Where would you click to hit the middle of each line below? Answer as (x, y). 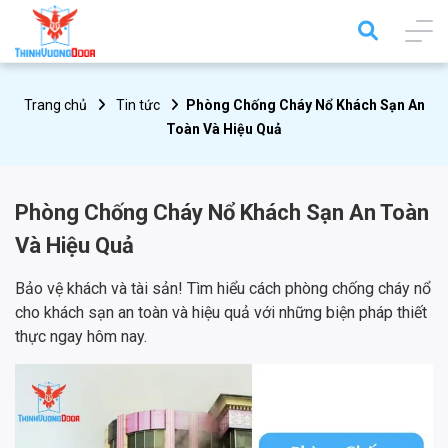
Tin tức (137, 105)
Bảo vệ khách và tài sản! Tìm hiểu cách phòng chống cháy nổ (223, 289)
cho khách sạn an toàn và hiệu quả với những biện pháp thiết (221, 313)
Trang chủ (55, 105)
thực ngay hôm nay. (81, 337)
